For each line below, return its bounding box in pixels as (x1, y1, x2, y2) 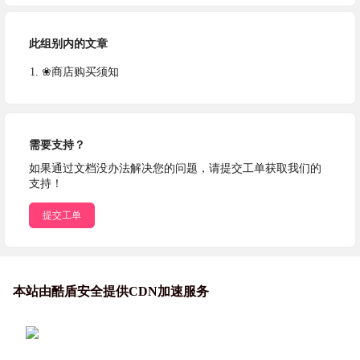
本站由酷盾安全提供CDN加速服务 (13, 284, 209, 298)
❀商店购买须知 (42, 66, 119, 78)
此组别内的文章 (29, 38, 108, 50)
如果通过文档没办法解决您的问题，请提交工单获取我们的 (29, 162, 321, 174)
